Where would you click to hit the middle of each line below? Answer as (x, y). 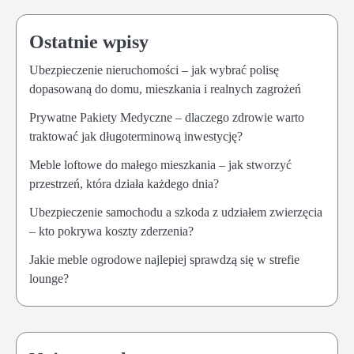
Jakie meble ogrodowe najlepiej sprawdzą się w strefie (164, 260)
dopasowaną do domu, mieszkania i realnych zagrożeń (165, 89)
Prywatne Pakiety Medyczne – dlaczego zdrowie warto (167, 117)
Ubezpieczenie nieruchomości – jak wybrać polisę (154, 70)
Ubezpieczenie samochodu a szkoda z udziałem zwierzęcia (176, 212)
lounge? (49, 279)
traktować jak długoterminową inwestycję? (136, 136)
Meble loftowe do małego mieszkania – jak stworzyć (160, 165)
